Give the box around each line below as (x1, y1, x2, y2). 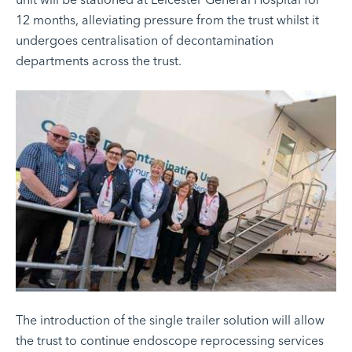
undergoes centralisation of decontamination (16, 32, 273, 48)
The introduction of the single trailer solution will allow (16, 312, 324, 328)
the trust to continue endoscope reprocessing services (16, 332, 324, 348)
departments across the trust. (16, 53, 181, 68)
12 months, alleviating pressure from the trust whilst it (16, 12, 319, 27)
